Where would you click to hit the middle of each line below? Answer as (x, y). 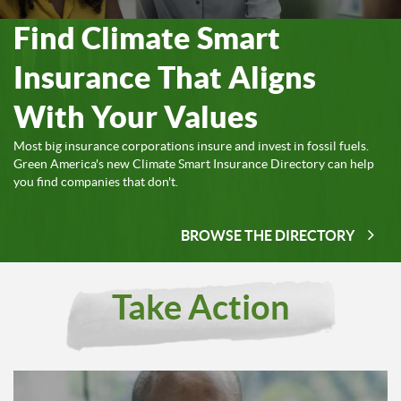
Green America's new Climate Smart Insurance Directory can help (194, 163)
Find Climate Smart (147, 38)
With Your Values (136, 116)
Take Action (200, 307)
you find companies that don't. (96, 181)
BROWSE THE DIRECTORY (268, 235)
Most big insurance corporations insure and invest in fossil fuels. (191, 145)
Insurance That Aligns (165, 77)
